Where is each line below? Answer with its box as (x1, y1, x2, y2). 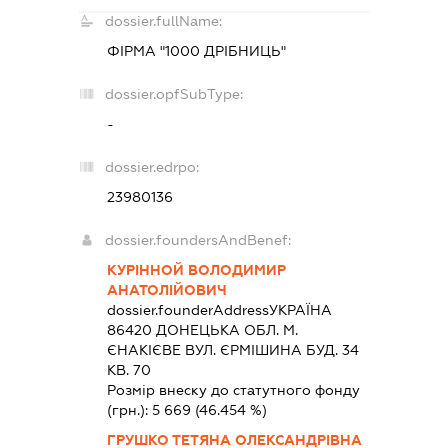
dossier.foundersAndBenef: (105, 231, 292, 248)
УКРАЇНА (269, 301, 333, 318)
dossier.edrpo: (105, 158, 200, 175)
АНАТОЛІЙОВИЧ (107, 281, 228, 298)
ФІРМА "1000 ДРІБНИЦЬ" (107, 42, 287, 59)
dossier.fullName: (105, 12, 223, 29)
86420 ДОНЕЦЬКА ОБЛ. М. (107, 321, 299, 338)
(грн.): (107, 401, 153, 418)
